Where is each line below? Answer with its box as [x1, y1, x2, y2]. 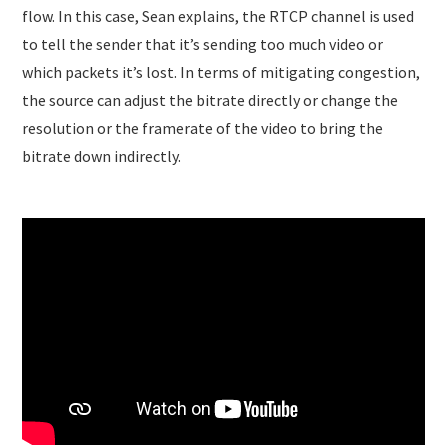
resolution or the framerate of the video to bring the [22, 117, 384, 138]
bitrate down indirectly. [22, 145, 182, 166]
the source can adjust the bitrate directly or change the [22, 89, 399, 110]
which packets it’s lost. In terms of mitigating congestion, [22, 61, 421, 82]
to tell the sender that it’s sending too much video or [22, 33, 384, 54]
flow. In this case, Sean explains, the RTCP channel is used [22, 5, 415, 26]
